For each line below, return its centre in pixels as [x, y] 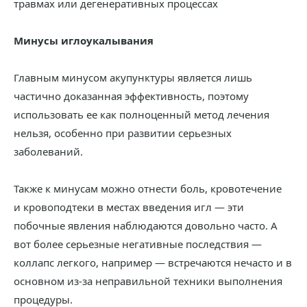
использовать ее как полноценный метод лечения [142, 114]
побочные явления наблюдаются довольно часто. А [146, 225]
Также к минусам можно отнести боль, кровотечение [148, 188]
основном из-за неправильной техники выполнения [148, 281]
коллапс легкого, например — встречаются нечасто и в [153, 262]
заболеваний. [48, 151]
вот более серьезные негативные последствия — [138, 244]
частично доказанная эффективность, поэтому [131, 96]
